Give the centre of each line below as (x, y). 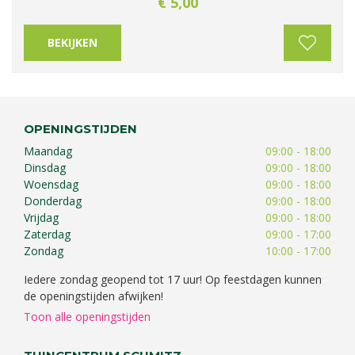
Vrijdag (41, 218)
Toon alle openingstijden (87, 317)
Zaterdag (47, 234)
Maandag (48, 151)
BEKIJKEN (73, 42)
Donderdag (53, 201)
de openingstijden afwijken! (94, 296)
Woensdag (51, 184)
